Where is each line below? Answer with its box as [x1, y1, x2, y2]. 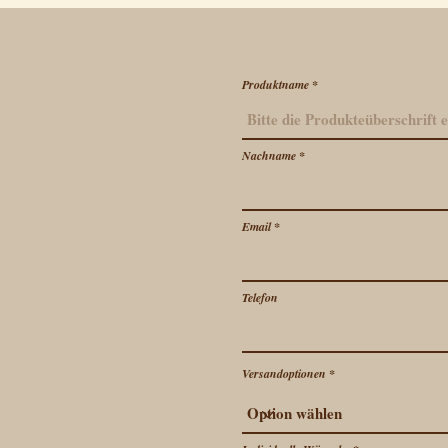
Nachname [242, 147, 296, 164]
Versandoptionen [242, 365, 326, 382]
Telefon [242, 289, 278, 306]
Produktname [242, 76, 309, 93]
